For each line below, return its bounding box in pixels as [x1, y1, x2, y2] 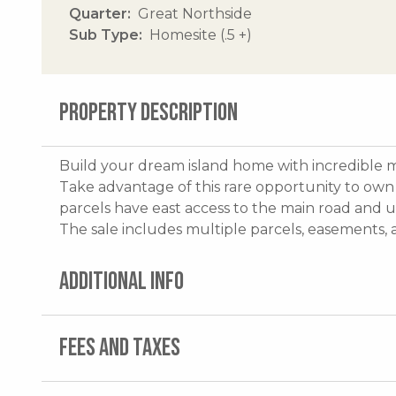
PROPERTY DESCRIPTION [59, 97, 238, 127]
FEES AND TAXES [59, 332, 180, 362]
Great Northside [138, 4, 252, 22]
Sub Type [69, 26, 139, 43]
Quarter [69, 4, 127, 22]
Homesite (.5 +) [149, 26, 252, 43]
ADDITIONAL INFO [59, 266, 184, 296]
